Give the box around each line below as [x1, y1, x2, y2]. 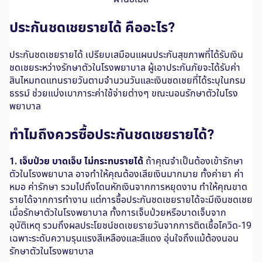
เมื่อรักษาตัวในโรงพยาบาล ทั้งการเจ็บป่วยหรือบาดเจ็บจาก [9, 206, 226, 219]
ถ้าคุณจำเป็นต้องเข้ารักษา [143, 154, 243, 168]
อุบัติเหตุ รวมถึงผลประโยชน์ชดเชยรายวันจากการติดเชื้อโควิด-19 [9, 219, 251, 232]
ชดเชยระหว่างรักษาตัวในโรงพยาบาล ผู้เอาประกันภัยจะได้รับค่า [9, 60, 240, 74]
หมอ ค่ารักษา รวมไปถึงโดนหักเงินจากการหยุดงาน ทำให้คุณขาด [9, 180, 247, 194]
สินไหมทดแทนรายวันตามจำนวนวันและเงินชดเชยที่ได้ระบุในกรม [9, 73, 246, 87]
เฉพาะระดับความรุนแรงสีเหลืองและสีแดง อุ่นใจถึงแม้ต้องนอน [9, 232, 239, 245]
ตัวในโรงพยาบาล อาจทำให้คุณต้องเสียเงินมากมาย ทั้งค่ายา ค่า [9, 167, 244, 181]
